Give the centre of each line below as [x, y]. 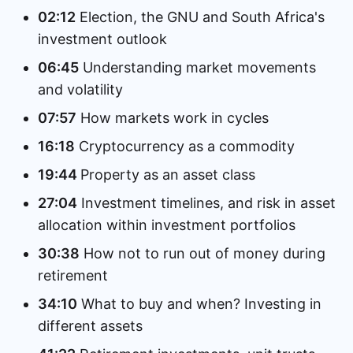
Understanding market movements [197, 67]
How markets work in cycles [173, 118]
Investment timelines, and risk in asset [206, 203]
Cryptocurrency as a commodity [185, 146]
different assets [90, 326]
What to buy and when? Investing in [199, 304]
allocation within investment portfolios [167, 225]
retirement [73, 275]
